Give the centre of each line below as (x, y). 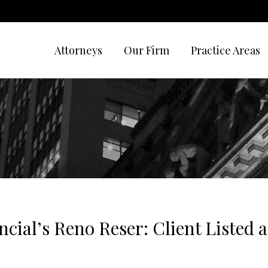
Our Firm (147, 50)
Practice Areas (226, 50)
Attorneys (78, 50)
